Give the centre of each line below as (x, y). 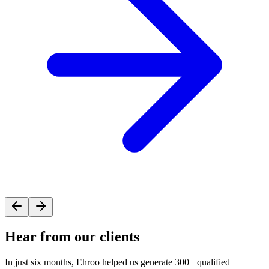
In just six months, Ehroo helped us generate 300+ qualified (117, 262)
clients (119, 237)
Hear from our (52, 237)
